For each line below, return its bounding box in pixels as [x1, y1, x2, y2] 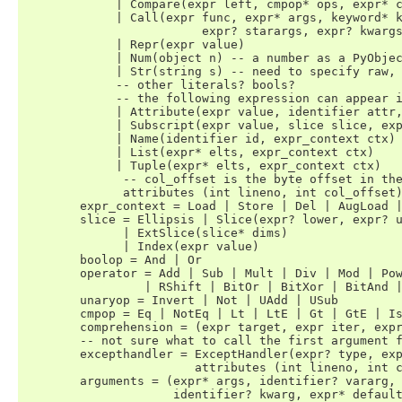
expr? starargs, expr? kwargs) [22, 24, 195, 38]
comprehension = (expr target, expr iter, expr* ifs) [22, 320, 80, 334]
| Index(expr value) [22, 240, 80, 253]
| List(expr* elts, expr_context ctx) [22, 145, 80, 159]
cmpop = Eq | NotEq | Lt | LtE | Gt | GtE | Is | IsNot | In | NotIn [22, 307, 80, 320]
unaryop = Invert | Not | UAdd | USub [22, 293, 80, 307]
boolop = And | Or [22, 253, 80, 267]
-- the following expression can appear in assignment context [22, 92, 80, 105]
